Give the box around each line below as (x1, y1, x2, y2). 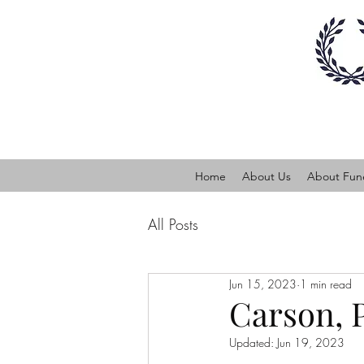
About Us (242, 169, 291, 184)
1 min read (300, 275, 352, 292)
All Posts (148, 214, 198, 234)
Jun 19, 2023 (277, 335, 344, 350)
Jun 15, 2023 (229, 275, 297, 292)
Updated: (229, 335, 277, 350)
